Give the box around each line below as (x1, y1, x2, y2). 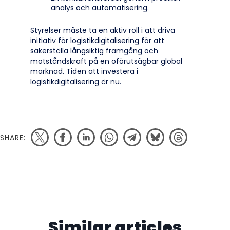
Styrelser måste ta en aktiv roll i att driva (30, 25, 175, 35)
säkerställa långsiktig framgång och (30, 46, 158, 56)
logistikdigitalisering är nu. (30, 76, 121, 87)
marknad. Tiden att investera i (30, 66, 138, 76)
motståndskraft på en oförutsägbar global (30, 56, 182, 66)
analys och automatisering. (51, 3, 149, 13)
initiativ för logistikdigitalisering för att (30, 35, 164, 46)
